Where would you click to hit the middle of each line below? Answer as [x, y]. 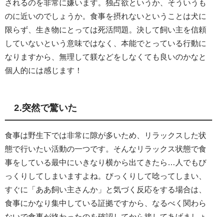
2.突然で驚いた [46, 108]
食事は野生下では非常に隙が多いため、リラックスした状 [106, 135]
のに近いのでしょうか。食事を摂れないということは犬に [106, 16]
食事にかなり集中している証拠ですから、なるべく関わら [106, 203]
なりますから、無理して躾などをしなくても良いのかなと [106, 56]
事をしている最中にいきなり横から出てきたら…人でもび [106, 162]
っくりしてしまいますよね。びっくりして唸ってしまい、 [106, 176]
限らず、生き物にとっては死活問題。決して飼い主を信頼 [106, 29]
